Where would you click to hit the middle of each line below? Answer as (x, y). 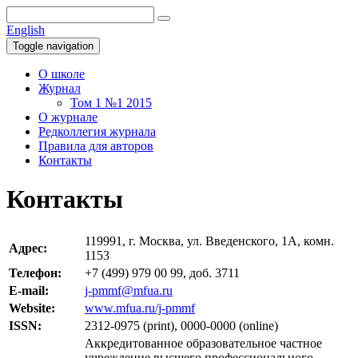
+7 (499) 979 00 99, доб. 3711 (162, 272)
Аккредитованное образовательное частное (203, 343)
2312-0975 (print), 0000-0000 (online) (181, 325)
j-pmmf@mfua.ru (129, 290)
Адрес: (28, 248)
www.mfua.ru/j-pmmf (140, 308)
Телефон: (35, 272)
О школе (62, 74)
